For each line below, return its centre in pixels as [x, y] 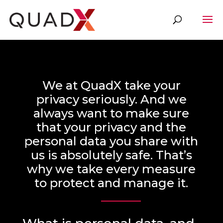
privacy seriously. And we [111, 99]
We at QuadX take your [111, 85]
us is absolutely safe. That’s [111, 155]
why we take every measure [111, 169]
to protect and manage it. [111, 183]
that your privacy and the [111, 127]
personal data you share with [111, 141]
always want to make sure [111, 113]
